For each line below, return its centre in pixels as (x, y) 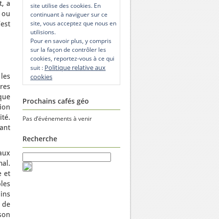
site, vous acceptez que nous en (73, 23)
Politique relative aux (75, 67)
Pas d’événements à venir (57, 119)
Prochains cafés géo (56, 101)
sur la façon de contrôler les (68, 50)
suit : (37, 68)
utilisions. (43, 32)
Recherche (40, 139)
